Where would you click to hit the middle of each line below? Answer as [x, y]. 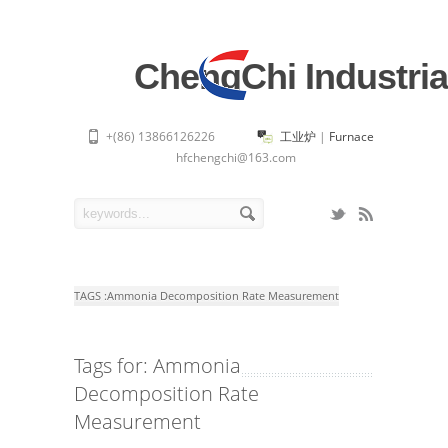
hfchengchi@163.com [235, 157]
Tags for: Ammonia [157, 365]
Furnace [351, 136]
